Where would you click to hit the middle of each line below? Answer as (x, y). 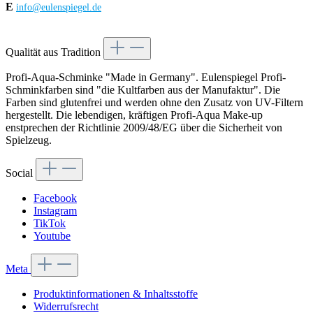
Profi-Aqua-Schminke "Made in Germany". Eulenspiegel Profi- (146, 78)
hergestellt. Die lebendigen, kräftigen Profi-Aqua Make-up (134, 115)
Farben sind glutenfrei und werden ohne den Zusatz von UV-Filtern (154, 103)
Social (21, 173)
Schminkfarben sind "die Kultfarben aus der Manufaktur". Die (143, 90)
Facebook (55, 198)
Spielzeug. (29, 140)
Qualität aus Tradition (54, 52)
